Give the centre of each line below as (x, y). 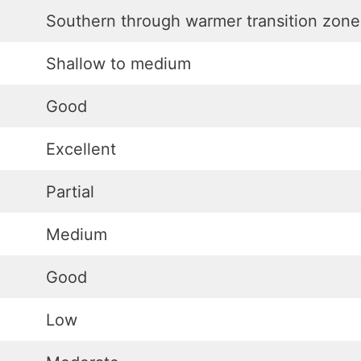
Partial (70, 192)
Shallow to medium (118, 64)
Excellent (81, 149)
